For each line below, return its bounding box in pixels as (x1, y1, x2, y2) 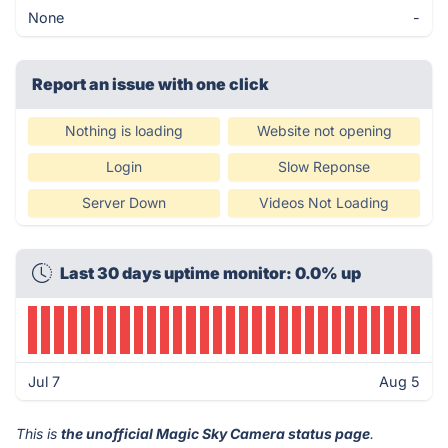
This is (16, 425, 61, 442)
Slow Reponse (278, 158, 370, 175)
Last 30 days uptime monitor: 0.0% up (60, 263, 361, 283)
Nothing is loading (65, 122, 183, 139)
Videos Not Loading (259, 194, 389, 211)
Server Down (82, 194, 166, 211)
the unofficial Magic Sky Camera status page (61, 425, 370, 442)
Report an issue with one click (32, 74, 269, 94)
